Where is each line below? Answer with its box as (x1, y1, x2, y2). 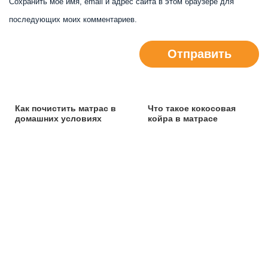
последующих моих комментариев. (9, 15, 137, 25)
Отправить (167, 47, 232, 61)
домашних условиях (15, 114, 102, 124)
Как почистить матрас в (15, 103, 116, 114)
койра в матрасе (147, 114, 218, 124)
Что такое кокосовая (147, 103, 236, 114)
